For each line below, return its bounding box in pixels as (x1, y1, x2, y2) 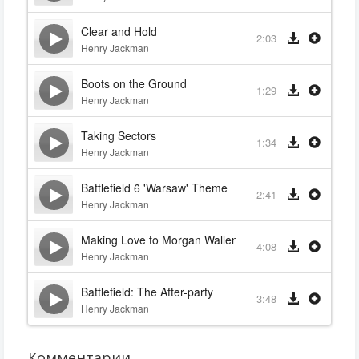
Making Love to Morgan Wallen (81, 232, 238, 248)
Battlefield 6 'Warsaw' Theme (81, 179, 228, 196)
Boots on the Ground (81, 75, 187, 91)
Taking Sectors (81, 127, 156, 143)
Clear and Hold (81, 23, 157, 39)
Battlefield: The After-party (81, 284, 213, 300)
